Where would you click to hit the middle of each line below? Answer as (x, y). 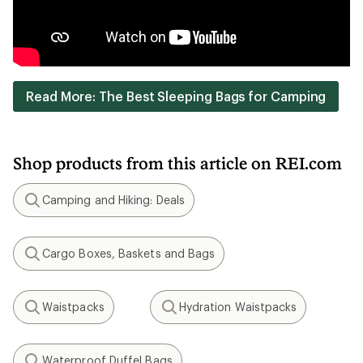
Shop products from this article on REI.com (177, 163)
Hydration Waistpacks (238, 307)
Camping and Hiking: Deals (113, 200)
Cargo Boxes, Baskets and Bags (129, 254)
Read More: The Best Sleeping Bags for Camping (176, 96)
